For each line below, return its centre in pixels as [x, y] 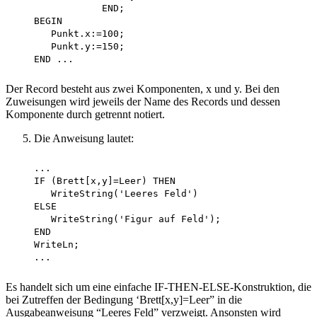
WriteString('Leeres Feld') [105, 194]
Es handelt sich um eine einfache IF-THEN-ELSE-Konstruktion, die [158, 287]
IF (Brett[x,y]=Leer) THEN [96, 181]
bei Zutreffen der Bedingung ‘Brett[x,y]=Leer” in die [124, 300]
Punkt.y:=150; [68, 47]
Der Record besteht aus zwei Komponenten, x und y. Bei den [143, 89]
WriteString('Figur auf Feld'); [119, 219]
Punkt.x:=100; [68, 34]
